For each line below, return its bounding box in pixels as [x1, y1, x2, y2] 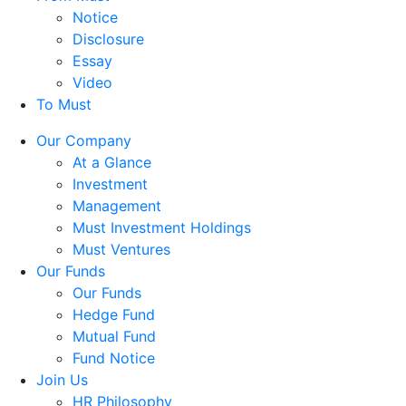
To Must [36, 94, 92, 113]
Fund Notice [72, 348, 155, 367]
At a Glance [72, 152, 151, 171]
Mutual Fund [72, 326, 156, 345]
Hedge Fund [72, 304, 155, 324]
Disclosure [72, 29, 144, 48]
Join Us [36, 370, 88, 389]
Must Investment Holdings [72, 217, 251, 237]
